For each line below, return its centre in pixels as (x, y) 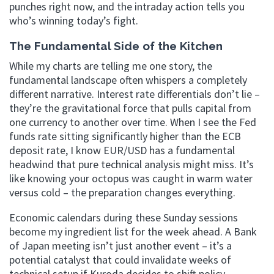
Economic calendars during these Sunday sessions (124, 217)
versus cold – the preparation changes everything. (122, 192)
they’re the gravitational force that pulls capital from (130, 108)
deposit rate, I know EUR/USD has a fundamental (122, 150)
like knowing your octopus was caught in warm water (131, 178)
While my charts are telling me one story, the (111, 65)
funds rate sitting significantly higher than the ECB (125, 136)
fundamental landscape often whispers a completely (128, 80)
